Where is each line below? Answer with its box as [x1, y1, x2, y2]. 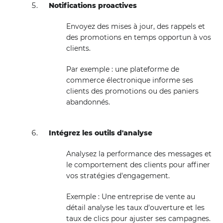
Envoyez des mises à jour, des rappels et [66, 22, 205, 31]
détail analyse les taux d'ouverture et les [66, 203, 205, 212]
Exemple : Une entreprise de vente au [66, 192, 195, 201]
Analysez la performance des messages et [66, 149, 212, 158]
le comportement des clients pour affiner [66, 160, 210, 169]
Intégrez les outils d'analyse [49, 128, 153, 137]
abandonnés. [66, 98, 110, 107]
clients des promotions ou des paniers [66, 87, 199, 96]
